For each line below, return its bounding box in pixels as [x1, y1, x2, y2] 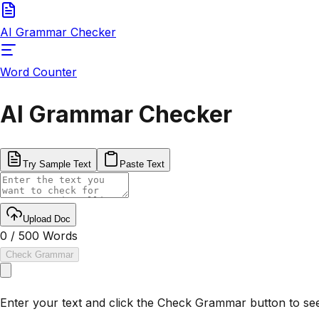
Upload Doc [23, 213, 70, 224]
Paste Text [120, 158, 164, 169]
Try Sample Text [23, 158, 91, 169]
